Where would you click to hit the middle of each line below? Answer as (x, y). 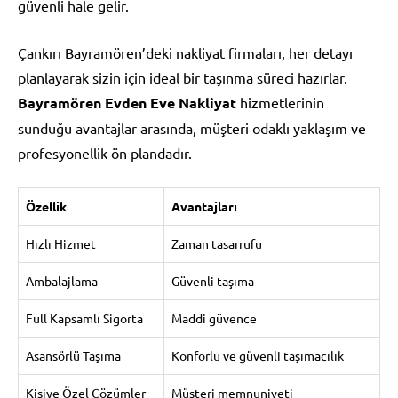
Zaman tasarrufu (217, 243)
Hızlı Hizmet (61, 243)
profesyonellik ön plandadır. (105, 152)
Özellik (46, 206)
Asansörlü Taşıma (73, 355)
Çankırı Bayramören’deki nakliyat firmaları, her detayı (185, 52)
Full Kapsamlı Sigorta (84, 318)
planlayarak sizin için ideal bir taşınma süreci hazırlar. (183, 77)
